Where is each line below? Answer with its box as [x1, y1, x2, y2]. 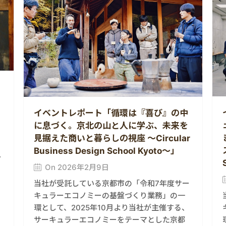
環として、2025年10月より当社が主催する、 [34, 202, 190, 212]
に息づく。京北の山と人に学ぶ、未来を [34, 120, 189, 131]
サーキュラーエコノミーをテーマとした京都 [34, 214, 186, 224]
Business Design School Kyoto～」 [34, 145, 180, 156]
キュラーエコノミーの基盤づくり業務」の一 [34, 190, 186, 200]
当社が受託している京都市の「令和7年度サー [34, 178, 190, 188]
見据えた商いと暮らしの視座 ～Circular [34, 133, 191, 143]
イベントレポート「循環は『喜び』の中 [34, 107, 189, 118]
